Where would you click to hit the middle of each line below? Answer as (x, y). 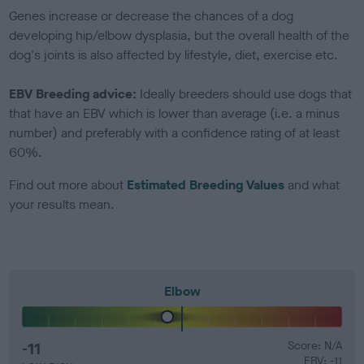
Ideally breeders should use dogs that (246, 93)
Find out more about (68, 184)
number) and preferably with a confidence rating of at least (175, 132)
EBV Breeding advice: (75, 93)
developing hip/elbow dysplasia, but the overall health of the (180, 35)
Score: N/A (314, 345)
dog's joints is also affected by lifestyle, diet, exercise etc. (175, 54)
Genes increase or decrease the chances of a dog (152, 15)
